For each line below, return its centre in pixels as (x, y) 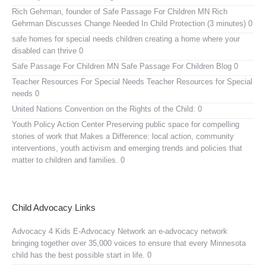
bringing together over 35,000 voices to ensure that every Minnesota (129, 243)
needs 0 (26, 93)
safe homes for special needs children (77, 39)
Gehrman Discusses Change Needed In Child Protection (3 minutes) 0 (132, 23)
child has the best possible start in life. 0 (82, 255)
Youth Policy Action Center (58, 124)
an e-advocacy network (186, 231)
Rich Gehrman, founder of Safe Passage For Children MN (111, 11)
